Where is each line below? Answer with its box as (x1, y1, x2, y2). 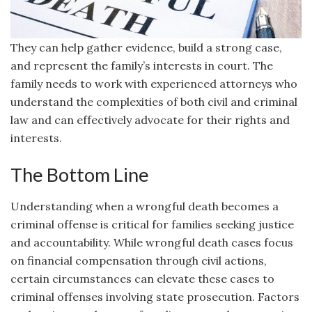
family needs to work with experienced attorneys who (10, 76, 297, 91)
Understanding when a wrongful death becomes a (10, 198, 279, 213)
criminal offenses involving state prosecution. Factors (10, 289, 299, 304)
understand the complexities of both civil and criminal (10, 94, 297, 109)
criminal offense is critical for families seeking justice (10, 217, 294, 231)
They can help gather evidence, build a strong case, (10, 40, 282, 54)
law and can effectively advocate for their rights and (10, 112, 290, 127)
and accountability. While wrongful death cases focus (10, 235, 293, 249)
